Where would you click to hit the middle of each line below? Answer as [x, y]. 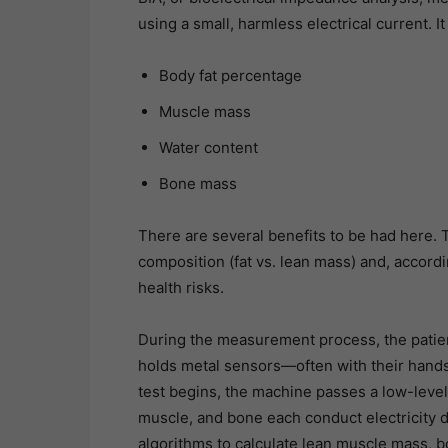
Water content [208, 148]
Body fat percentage [230, 76]
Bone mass [198, 184]
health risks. [181, 288]
